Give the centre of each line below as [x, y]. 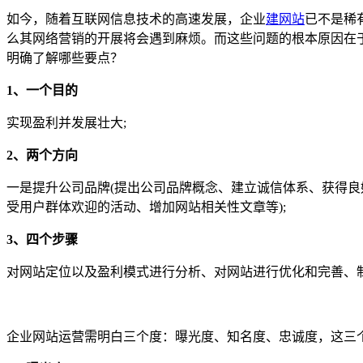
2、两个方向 [42, 155]
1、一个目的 [42, 90]
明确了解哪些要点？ [65, 58]
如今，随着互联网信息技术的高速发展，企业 [136, 19]
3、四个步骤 [42, 239]
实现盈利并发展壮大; [66, 123]
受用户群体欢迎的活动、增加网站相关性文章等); [146, 207]
